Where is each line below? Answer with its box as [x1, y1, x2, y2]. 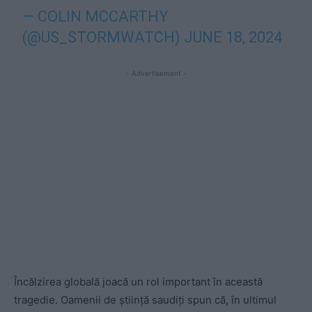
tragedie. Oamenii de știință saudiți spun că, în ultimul [14, 293, 276, 306]
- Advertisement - [125, 69, 187, 77]
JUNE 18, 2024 [184, 29, 283, 46]
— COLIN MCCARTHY [22, 8, 169, 25]
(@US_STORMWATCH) [22, 29, 185, 46]
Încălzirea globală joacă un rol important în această [14, 275, 263, 288]
